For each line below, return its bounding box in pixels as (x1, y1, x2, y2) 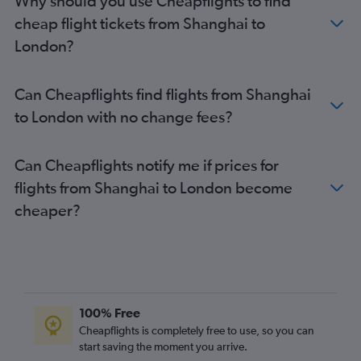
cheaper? (15, 201, 81, 220)
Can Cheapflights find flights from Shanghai (15, 85, 311, 104)
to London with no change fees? (15, 107, 233, 127)
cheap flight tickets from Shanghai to (15, 14, 265, 33)
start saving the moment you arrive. (79, 340, 247, 354)
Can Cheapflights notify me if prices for (15, 156, 279, 175)
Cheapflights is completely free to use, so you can (79, 324, 314, 338)
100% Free (79, 305, 140, 321)
